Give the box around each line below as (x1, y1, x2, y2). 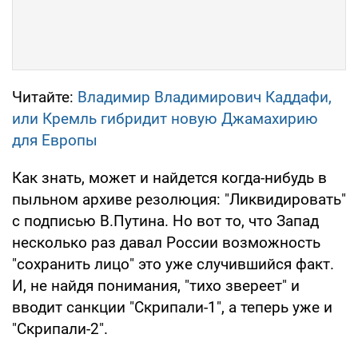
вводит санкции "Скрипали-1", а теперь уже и (12, 298, 332, 317)
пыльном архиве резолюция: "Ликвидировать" (12, 190, 346, 209)
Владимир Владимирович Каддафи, (78, 88, 332, 107)
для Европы (12, 131, 97, 150)
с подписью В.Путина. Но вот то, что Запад (12, 212, 319, 231)
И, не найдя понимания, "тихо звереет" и (12, 276, 300, 296)
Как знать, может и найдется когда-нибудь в (12, 169, 327, 188)
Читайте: (12, 88, 78, 107)
